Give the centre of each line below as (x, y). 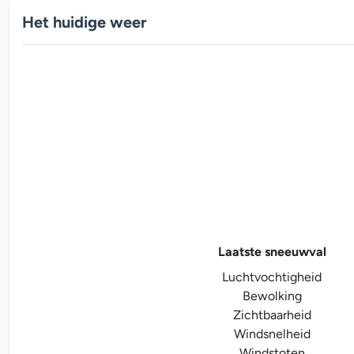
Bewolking (272, 296)
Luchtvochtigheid (272, 277)
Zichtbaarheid (272, 314)
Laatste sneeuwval (272, 251)
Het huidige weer (85, 22)
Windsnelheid (272, 333)
